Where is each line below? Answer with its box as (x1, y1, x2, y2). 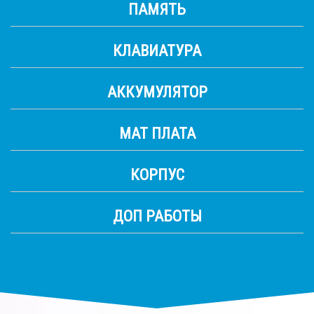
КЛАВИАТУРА (113, 41, 201, 60)
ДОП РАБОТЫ (112, 207, 202, 226)
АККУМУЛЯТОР (107, 83, 207, 102)
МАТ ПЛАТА (118, 124, 196, 143)
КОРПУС (130, 165, 184, 184)
